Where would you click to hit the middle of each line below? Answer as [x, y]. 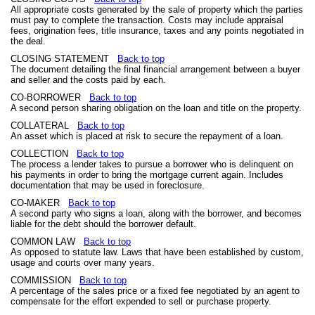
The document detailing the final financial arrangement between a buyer [155, 69]
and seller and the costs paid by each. [88, 80]
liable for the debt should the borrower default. [103, 224]
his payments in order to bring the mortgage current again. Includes [147, 175]
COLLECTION [44, 154]
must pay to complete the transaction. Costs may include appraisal [147, 20]
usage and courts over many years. [83, 263]
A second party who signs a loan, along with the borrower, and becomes [156, 213]
